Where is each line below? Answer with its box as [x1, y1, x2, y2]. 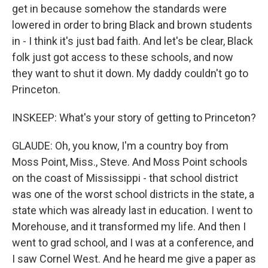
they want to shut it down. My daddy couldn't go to [12, 67, 248, 80]
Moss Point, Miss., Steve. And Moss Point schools [12, 156, 248, 168]
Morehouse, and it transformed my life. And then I [12, 220, 246, 233]
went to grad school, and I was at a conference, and [12, 236, 254, 249]
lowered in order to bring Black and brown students [12, 19, 252, 31]
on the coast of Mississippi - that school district [12, 172, 238, 184]
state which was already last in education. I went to [12, 204, 252, 217]
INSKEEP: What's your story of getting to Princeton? [12, 111, 256, 124]
